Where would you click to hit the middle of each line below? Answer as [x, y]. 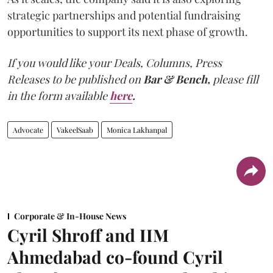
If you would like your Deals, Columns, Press [115, 62]
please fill [236, 79]
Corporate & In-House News [70, 216]
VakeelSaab [75, 129]
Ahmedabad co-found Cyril [115, 257]
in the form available [57, 95]
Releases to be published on [74, 79]
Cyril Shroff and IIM [88, 235]
